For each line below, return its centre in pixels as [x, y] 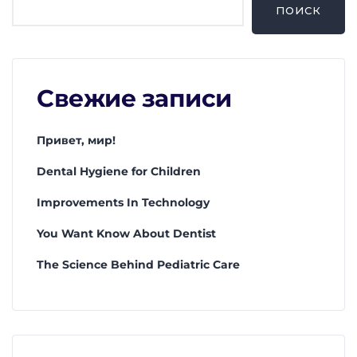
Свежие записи [134, 99]
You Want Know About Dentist [126, 234]
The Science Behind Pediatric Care [138, 265]
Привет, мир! [76, 141]
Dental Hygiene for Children [119, 172]
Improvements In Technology [123, 203]
